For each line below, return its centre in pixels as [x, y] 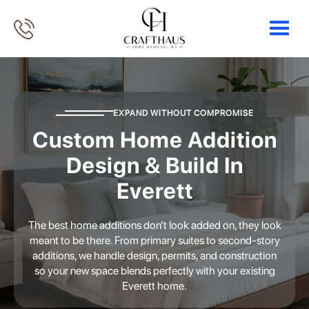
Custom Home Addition [154, 140]
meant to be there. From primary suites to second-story [154, 241]
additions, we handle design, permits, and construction [154, 256]
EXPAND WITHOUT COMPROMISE [183, 113]
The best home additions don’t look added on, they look [154, 226]
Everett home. [154, 286]
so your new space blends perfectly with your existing [154, 271]
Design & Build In [154, 166]
